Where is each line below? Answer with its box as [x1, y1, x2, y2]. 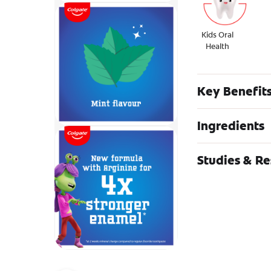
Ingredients [197, 118, 265, 134]
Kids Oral [201, 30, 233, 40]
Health [205, 41, 229, 51]
